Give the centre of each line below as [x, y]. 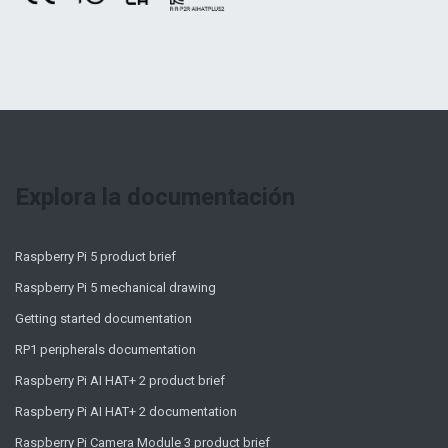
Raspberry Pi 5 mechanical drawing [115, 288]
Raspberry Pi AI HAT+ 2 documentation [126, 412]
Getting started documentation [103, 319]
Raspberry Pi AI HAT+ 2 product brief [120, 381]
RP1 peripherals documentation [105, 350]
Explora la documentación [155, 197]
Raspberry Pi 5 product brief [95, 257]
